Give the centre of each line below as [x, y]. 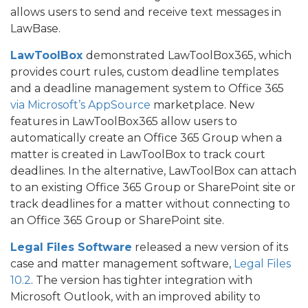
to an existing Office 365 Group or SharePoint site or [153, 187]
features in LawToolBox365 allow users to [124, 121]
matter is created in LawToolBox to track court [138, 154]
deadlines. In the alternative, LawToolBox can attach [153, 170]
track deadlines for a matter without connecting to [150, 203]
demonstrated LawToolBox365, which [189, 55]
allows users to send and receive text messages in [146, 12]
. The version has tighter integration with [142, 280]
